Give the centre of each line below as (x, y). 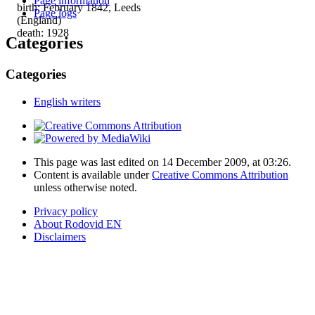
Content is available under (93, 174)
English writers (67, 101)
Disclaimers (60, 236)
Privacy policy (66, 211)
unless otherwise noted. (85, 187)
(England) (39, 20)
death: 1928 (43, 32)
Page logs (55, 13)
